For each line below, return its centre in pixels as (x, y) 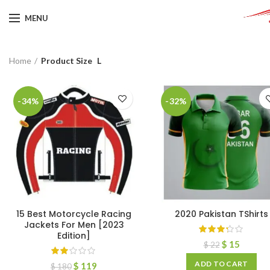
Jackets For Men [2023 (74, 225)
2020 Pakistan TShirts (221, 214)
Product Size (67, 60)
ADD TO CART (221, 264)
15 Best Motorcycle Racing (74, 214)
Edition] (74, 236)
